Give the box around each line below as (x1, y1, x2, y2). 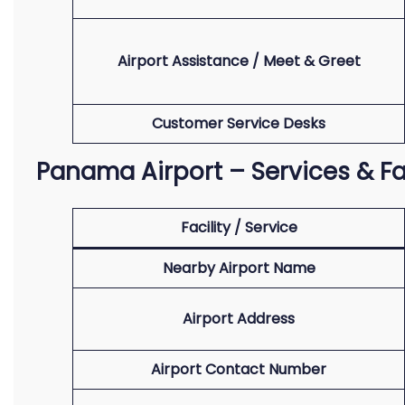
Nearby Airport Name (162, 258, 316, 278)
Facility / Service (180, 217, 297, 238)
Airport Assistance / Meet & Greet (117, 51, 361, 71)
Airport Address (183, 308, 295, 329)
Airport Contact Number (151, 359, 326, 380)
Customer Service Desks (152, 113, 325, 134)
